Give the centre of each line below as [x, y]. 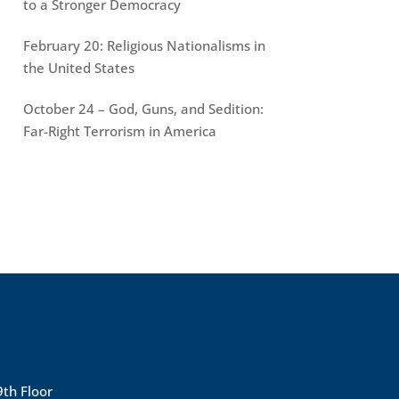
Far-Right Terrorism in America [119, 130]
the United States [78, 67]
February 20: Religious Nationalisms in [144, 45]
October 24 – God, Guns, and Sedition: [143, 108]
